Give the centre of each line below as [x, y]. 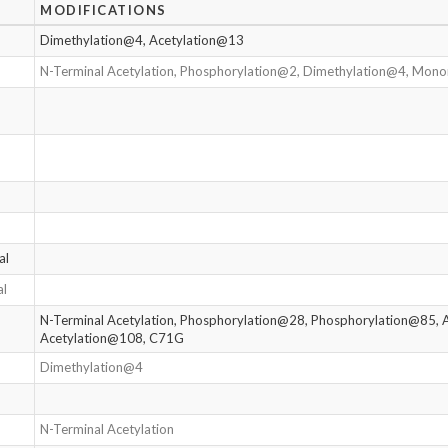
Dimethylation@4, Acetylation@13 [142, 40]
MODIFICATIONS [103, 10]
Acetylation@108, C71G [112, 338]
